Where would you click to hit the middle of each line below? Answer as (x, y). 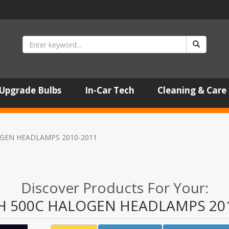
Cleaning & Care (192, 90)
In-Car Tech (109, 90)
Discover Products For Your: (114, 188)
